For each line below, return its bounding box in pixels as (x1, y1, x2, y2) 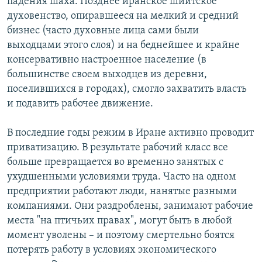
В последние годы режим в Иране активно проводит (7, 127, 254, 139)
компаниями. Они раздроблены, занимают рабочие (7, 200, 253, 212)
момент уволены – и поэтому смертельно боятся (7, 229, 235, 241)
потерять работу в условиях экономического (7, 244, 216, 256)
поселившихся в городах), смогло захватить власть (7, 83, 247, 95)
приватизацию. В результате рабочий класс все (7, 142, 228, 153)
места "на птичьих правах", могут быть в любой (7, 215, 232, 226)
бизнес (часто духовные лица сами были (7, 25, 199, 36)
